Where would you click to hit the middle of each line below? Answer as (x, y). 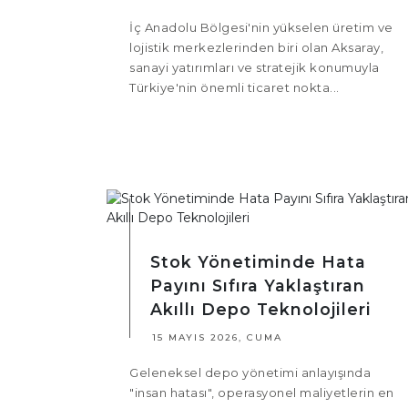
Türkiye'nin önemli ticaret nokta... (235, 88)
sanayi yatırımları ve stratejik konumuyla (255, 68)
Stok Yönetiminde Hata (258, 262)
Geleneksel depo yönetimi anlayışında (250, 373)
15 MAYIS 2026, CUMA (217, 338)
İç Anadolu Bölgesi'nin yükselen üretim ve (261, 28)
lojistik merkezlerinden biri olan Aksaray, (256, 48)
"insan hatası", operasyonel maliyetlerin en (262, 393)
